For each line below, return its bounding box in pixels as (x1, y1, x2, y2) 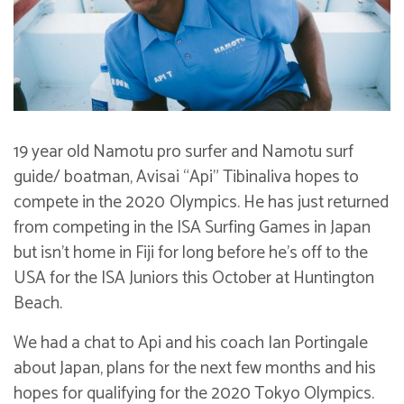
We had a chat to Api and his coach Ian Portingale (14, 328, 368, 357)
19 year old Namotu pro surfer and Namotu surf (14, 137, 353, 166)
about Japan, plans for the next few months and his (14, 353, 376, 382)
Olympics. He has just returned (170, 188, 389, 216)
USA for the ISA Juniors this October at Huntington (14, 263, 374, 292)
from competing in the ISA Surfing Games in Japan (14, 213, 371, 242)
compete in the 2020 (14, 188, 165, 216)
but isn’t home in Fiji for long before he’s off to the (14, 238, 368, 267)
